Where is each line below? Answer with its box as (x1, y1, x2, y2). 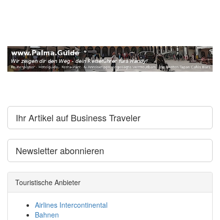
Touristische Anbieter (15, 177, 81, 187)
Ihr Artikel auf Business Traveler (16, 110, 140, 124)
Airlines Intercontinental (35, 199, 108, 210)
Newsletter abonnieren (16, 143, 104, 157)
